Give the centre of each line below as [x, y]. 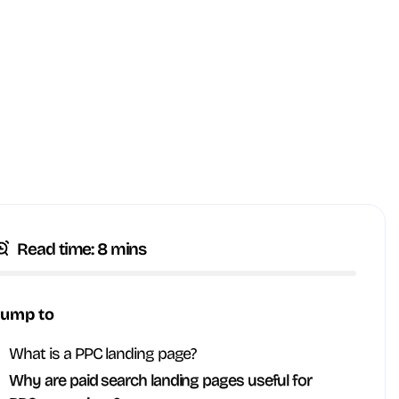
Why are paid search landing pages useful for [160, 380]
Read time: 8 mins [82, 249]
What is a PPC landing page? [103, 354]
